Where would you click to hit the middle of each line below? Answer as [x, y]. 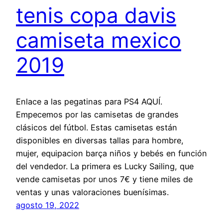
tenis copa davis [96, 15]
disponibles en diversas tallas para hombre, [100, 140]
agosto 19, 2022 [48, 205]
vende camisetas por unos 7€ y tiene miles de [104, 179]
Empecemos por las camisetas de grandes [97, 114]
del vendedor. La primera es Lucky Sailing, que [105, 166]
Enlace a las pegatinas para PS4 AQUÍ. [89, 101]
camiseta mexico [99, 40]
